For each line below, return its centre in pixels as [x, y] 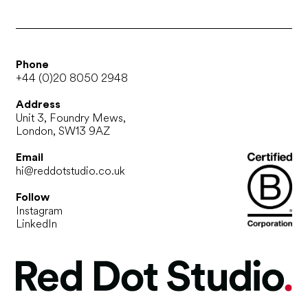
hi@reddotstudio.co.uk [70, 170]
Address [38, 104]
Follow [32, 197]
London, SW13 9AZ [63, 131]
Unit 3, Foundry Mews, [70, 118]
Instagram [39, 210]
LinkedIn [36, 223]
